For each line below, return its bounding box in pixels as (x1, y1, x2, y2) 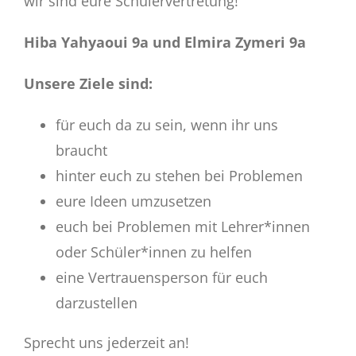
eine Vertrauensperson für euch (55, 268, 268, 287)
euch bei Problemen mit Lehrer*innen (55, 217, 310, 236)
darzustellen (55, 293, 137, 312)
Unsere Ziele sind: (23, 74, 153, 93)
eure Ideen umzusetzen (55, 192, 211, 211)
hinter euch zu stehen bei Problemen (55, 166, 303, 185)
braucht (55, 141, 107, 160)
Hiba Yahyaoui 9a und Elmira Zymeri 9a (23, 33, 306, 52)
